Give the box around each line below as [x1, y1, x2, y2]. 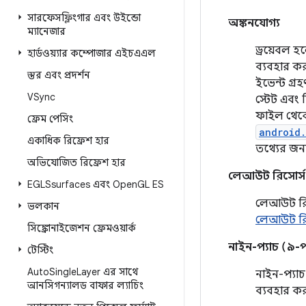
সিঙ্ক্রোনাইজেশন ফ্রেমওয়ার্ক [27, 222, 136, 234]
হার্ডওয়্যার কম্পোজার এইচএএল [27, 47, 156, 59]
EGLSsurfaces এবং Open [27, 178, 137, 191]
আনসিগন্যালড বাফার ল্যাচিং [27, 279, 143, 292]
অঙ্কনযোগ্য [228, 16, 280, 30]
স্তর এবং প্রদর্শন [27, 69, 90, 81]
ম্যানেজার [27, 25, 66, 38]
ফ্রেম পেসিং [27, 113, 73, 125]
